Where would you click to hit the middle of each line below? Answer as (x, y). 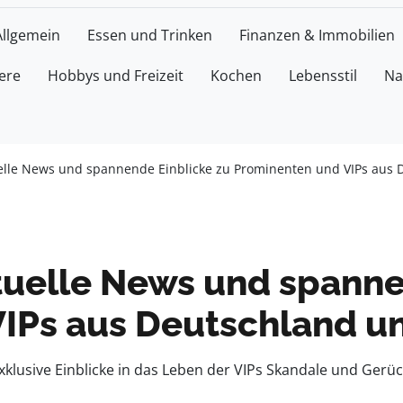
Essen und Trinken (150, 35)
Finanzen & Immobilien (317, 35)
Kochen (236, 76)
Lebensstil (323, 76)
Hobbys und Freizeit (116, 76)
